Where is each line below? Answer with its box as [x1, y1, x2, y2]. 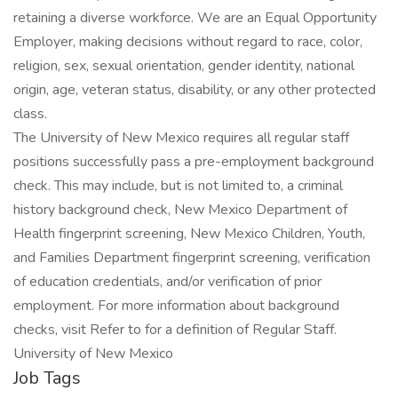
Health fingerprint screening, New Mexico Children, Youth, [13, 224, 365, 243]
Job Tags [13, 366, 81, 390]
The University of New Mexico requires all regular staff [13, 128, 349, 147]
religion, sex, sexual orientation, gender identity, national [13, 56, 354, 76]
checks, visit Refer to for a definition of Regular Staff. [13, 320, 337, 339]
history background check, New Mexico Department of [13, 200, 347, 219]
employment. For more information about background [13, 296, 339, 315]
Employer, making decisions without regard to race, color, [13, 32, 362, 52]
